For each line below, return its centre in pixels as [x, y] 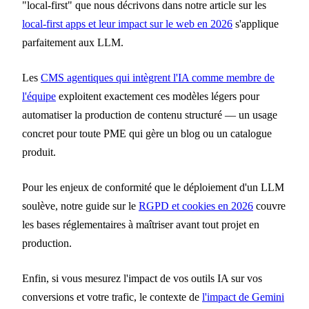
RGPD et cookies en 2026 [196, 206]
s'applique [256, 24]
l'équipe [39, 97]
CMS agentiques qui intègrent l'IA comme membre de [158, 78]
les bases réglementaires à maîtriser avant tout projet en [141, 225]
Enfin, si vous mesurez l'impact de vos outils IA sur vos [142, 279]
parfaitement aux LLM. [73, 43]
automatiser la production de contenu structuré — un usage [150, 115]
